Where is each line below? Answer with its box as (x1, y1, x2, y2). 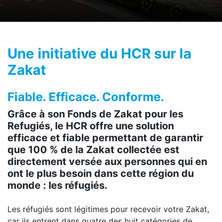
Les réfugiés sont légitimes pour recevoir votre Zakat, (7, 204, 209, 214)
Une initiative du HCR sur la (7, 45, 191, 62)
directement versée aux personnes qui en (7, 156, 207, 167)
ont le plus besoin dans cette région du (7, 167, 194, 179)
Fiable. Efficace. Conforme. (7, 90, 164, 104)
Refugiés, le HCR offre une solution (7, 120, 174, 132)
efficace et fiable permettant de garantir (7, 132, 203, 144)
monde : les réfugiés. (7, 179, 108, 191)
